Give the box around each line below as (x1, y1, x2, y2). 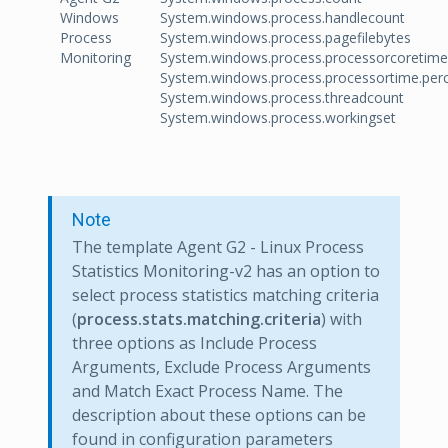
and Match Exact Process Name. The (72, 380, 343, 402)
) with (321, 308, 362, 330)
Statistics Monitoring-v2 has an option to (72, 260, 380, 282)
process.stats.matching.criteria (77, 308, 321, 330)
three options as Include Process (72, 332, 317, 354)
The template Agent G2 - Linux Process (72, 236, 364, 258)
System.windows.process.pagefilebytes (160, 28, 411, 47)
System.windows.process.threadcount (160, 88, 404, 107)
